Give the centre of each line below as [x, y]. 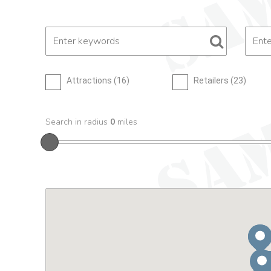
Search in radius [78, 122]
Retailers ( [213, 80]
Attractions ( [92, 80]
